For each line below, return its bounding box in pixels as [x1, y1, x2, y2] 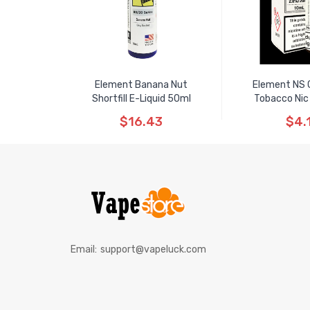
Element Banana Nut [95, 79, 188, 91]
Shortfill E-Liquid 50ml [91, 93, 191, 104]
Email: [71, 244, 97, 255]
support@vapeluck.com [100, 244, 206, 255]
